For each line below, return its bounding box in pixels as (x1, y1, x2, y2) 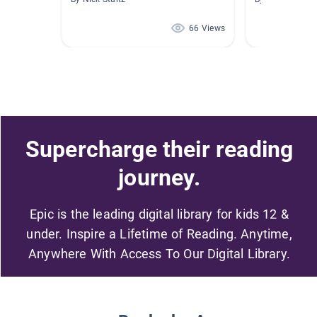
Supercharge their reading (25, 135, 294, 163)
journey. (118, 163, 200, 191)
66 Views (189, 23, 225, 34)
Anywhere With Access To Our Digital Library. (28, 246, 290, 261)
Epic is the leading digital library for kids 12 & (30, 206, 289, 221)
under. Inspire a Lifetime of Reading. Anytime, (26, 226, 292, 241)
